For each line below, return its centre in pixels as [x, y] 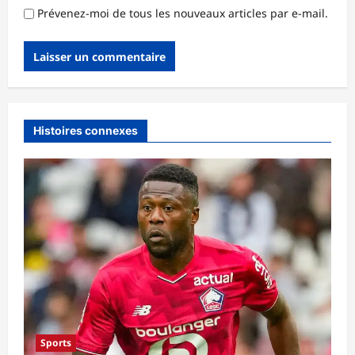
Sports [56, 342]
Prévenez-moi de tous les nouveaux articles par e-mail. [183, 13]
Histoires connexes [86, 131]
